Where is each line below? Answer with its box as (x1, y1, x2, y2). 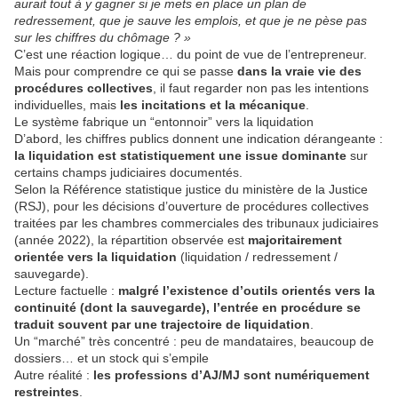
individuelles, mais (14, 98, 120, 113)
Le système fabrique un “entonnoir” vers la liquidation (14, 115, 314, 130)
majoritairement (248, 233, 342, 248)
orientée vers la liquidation (14, 250, 177, 265)
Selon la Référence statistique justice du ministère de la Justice (14, 182, 368, 197)
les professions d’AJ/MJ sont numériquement (93, 368, 370, 383)
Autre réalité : (14, 368, 93, 383)
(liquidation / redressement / (177, 250, 338, 265)
